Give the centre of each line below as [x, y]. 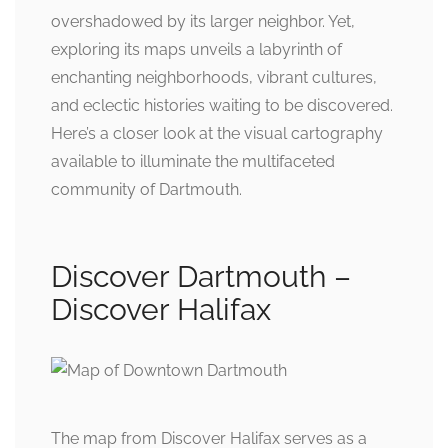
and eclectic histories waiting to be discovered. [222, 105]
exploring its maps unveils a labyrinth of [196, 49]
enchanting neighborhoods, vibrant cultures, [214, 77]
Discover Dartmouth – [201, 276]
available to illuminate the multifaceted [193, 161]
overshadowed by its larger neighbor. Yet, [203, 21]
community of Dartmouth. [146, 189]
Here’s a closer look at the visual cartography [217, 133]
